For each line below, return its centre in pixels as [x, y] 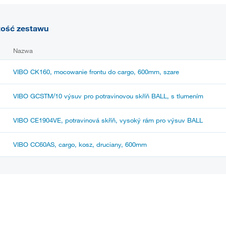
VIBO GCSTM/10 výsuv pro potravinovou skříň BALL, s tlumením [108, 96]
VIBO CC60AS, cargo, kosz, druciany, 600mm [80, 144]
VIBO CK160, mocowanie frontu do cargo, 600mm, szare [96, 71]
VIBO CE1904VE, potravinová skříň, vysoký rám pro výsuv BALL [108, 120]
